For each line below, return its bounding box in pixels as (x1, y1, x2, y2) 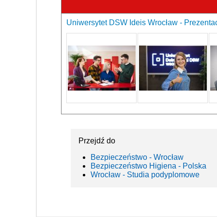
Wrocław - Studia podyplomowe (91, 170, 200, 179)
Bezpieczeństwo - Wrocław (91, 153, 184, 161)
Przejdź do (78, 136, 115, 145)
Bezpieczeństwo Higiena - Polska (91, 161, 206, 170)
